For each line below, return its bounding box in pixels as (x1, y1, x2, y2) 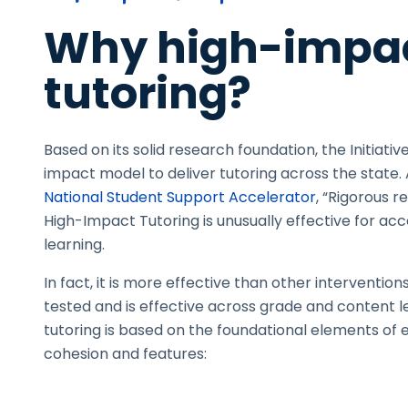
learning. (44, 234, 105, 256)
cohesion (44, 343, 112, 365)
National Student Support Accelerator (44, 187, 316, 209)
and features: (112, 343, 207, 365)
